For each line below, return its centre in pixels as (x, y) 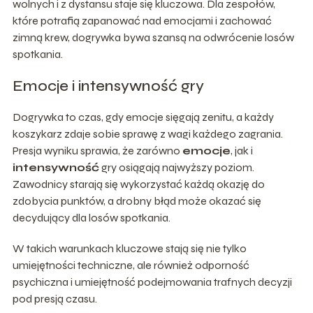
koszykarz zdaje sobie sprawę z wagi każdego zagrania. (147, 133)
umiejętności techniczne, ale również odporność (131, 265)
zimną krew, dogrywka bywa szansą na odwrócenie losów (153, 37)
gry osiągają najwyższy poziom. (176, 167)
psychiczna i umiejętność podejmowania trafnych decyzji (152, 282)
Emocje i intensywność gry (108, 86)
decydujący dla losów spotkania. (91, 217)
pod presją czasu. (54, 298)
